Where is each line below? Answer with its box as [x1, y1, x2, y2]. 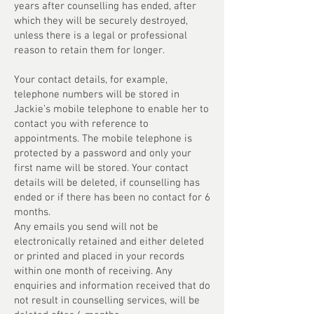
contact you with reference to [14, 118, 149, 130]
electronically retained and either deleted [14, 235, 204, 248]
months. [14, 206, 53, 219]
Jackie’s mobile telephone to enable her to [14, 103, 209, 116]
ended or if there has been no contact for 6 [14, 191, 210, 204]
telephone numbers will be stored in [14, 88, 179, 101]
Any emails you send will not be [14, 221, 158, 233]
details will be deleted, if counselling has [14, 177, 200, 189]
